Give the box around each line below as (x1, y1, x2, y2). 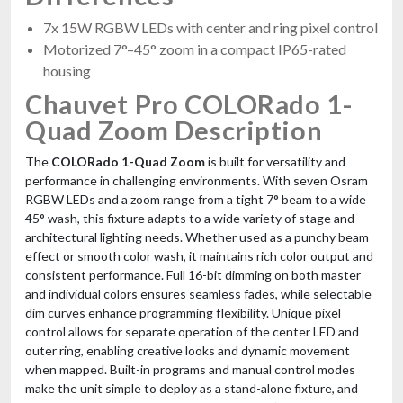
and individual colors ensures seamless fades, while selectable (25, 285, 372, 301)
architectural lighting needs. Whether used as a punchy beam (25, 228, 369, 245)
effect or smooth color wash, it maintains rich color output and (25, 247, 373, 264)
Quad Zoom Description (25, 113, 323, 146)
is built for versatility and (205, 153, 345, 169)
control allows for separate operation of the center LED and (25, 323, 359, 339)
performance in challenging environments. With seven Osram (25, 172, 368, 188)
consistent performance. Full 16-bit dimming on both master (25, 266, 361, 282)
